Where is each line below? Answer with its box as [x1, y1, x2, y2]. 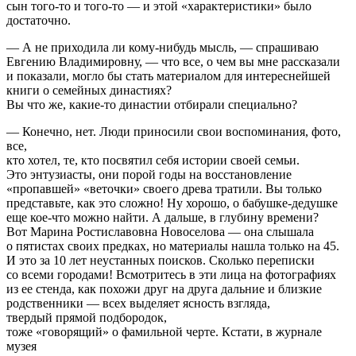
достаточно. [6, 13, 71, 27]
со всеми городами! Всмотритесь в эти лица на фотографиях [6, 267, 336, 281]
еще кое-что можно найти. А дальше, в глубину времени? [6, 210, 319, 224]
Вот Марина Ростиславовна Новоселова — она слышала [6, 224, 314, 238]
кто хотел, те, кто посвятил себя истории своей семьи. [6, 153, 300, 167]
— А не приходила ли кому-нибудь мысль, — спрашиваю [6, 40, 319, 54]
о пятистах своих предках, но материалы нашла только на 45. [6, 238, 339, 253]
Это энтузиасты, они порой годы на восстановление [6, 167, 292, 181]
